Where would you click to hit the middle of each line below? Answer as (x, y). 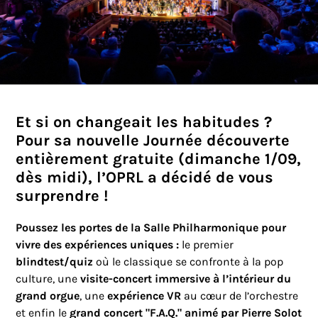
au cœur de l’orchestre (240, 295)
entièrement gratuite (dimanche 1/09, (159, 159)
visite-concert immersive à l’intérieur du (186, 278)
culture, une (48, 278)
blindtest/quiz (56, 261)
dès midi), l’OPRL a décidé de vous (145, 177)
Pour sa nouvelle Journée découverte (153, 140)
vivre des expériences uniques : (99, 244)
